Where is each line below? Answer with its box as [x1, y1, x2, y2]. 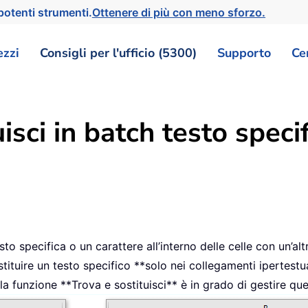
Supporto [217, 44, 271, 61]
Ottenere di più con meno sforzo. [93, 5, 270, 19]
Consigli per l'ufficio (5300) [40, 44, 197, 61]
